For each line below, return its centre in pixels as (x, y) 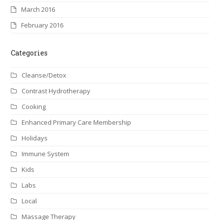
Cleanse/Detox (44, 75)
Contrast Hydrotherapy (56, 91)
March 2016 (38, 10)
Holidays (35, 138)
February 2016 (42, 25)
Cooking (34, 107)
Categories (29, 53)
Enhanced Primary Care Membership (77, 123)
